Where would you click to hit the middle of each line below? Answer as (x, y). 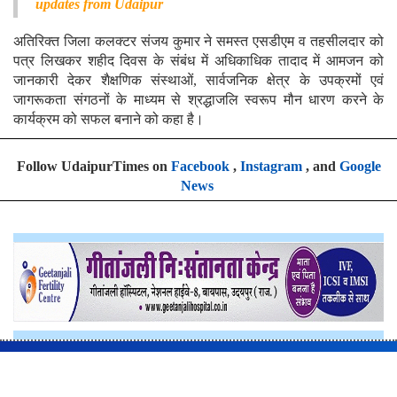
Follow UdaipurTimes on (93, 166)
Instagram (271, 166)
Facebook (200, 166)
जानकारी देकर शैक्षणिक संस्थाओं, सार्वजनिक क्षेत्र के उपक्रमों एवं (198, 80)
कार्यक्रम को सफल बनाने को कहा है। (109, 119)
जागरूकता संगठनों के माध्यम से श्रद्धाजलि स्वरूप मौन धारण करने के (198, 99)
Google (360, 166)
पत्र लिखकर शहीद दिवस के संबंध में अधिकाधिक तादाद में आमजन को (198, 60)
